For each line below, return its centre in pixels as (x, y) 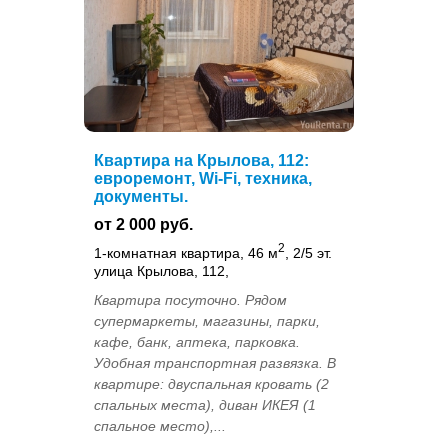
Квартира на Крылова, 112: (201, 161)
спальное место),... (160, 425)
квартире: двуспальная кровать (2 (211, 383)
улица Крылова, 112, (161, 270)
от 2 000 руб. (143, 225)
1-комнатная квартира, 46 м (186, 252)
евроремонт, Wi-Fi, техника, (203, 179)
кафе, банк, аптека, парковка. (197, 341)
